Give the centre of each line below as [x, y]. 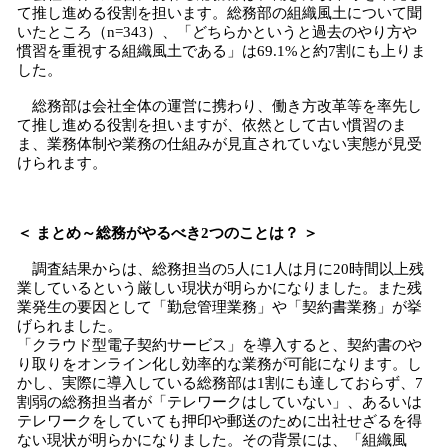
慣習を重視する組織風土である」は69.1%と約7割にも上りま [221, 51]
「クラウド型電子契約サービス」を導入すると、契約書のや [219, 345]
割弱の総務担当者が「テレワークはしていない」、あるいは [219, 402]
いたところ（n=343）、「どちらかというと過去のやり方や [217, 32]
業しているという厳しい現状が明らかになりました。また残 [219, 288]
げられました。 [69, 326]
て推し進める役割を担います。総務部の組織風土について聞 [219, 13]
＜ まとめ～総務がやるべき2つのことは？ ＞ [167, 233]
